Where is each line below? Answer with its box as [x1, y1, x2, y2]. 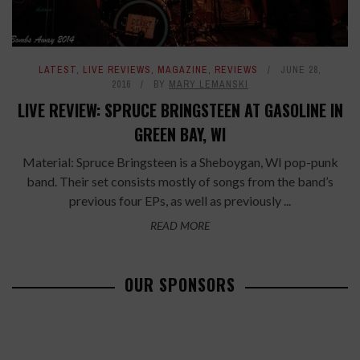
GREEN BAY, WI [134, 122, 226, 147]
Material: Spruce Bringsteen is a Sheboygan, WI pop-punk [22, 154, 338, 170]
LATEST [39, 63, 76, 77]
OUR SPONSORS [125, 272, 235, 297]
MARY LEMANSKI [169, 78, 248, 92]
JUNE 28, [280, 63, 321, 77]
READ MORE [150, 219, 210, 233]
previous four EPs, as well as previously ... [69, 193, 291, 209]
